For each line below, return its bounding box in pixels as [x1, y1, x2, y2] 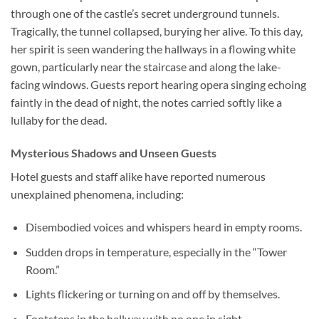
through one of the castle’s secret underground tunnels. [11, 6, 279, 21]
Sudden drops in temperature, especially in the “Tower [25, 244, 287, 258]
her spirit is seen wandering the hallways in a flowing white [11, 42, 296, 56]
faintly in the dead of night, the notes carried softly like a [11, 95, 282, 110]
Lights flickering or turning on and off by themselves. [25, 287, 280, 301]
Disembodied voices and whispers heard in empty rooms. [25, 219, 302, 234]
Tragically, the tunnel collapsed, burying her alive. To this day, [11, 24, 303, 38]
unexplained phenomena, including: [11, 187, 184, 202]
